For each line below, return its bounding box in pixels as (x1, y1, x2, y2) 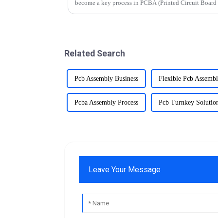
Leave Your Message (89, 164, 161, 174)
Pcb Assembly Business (74, 74, 138, 82)
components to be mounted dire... (75, 7, 163, 15)
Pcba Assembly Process (74, 98, 138, 106)
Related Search (64, 48, 125, 58)
